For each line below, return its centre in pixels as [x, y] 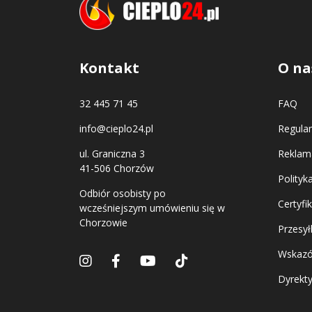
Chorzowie [103, 222]
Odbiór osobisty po [123, 193]
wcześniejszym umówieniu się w [152, 208]
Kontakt [109, 68]
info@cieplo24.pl [116, 128]
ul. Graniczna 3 [112, 153]
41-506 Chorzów [117, 168]
